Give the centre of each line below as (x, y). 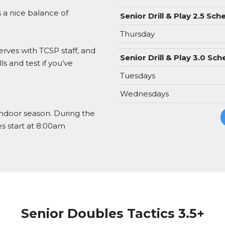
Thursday (137, 34)
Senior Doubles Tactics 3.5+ (113, 213)
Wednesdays (144, 94)
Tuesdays (138, 76)
